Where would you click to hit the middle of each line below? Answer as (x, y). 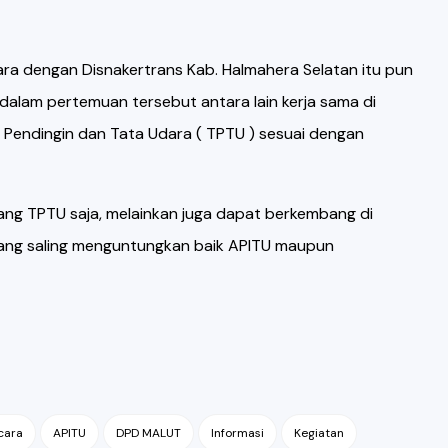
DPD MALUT (148, 433)
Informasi (237, 433)
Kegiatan (318, 433)
